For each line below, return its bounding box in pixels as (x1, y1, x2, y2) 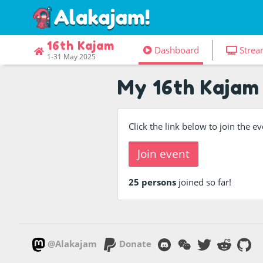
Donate (119, 238, 151, 249)
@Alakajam (47, 238, 97, 249)
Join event (137, 146, 190, 161)
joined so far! (176, 176, 232, 188)
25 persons (129, 176, 177, 188)
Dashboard (154, 44, 199, 56)
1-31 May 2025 (47, 51, 96, 62)
